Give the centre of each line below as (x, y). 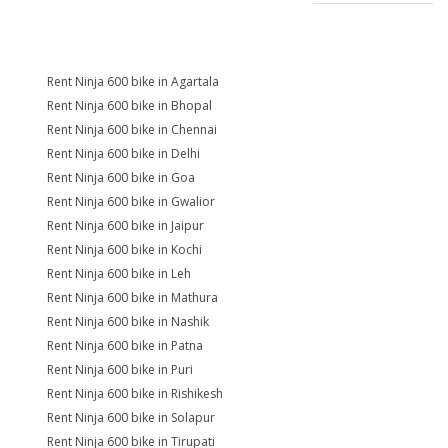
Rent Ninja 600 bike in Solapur (131, 417)
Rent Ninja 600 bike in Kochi (124, 249)
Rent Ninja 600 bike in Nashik (128, 321)
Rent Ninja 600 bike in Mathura (132, 297)
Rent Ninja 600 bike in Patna (125, 345)
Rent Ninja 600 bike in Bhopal (129, 105)
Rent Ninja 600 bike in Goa (121, 177)
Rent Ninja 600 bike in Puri (120, 369)
